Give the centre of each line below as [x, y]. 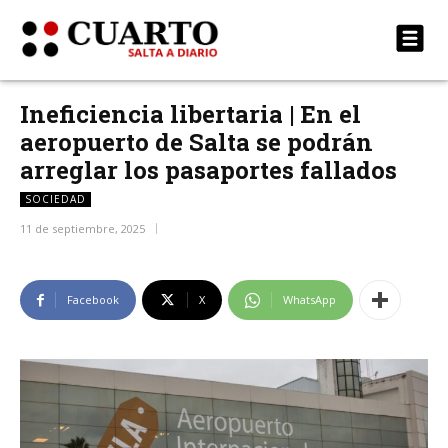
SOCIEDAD [55, 199]
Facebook [93, 300]
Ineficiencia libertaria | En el [190, 114]
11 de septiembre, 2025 [82, 229]
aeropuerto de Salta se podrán [196, 142]
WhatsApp [309, 300]
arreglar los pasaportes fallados [208, 170]
